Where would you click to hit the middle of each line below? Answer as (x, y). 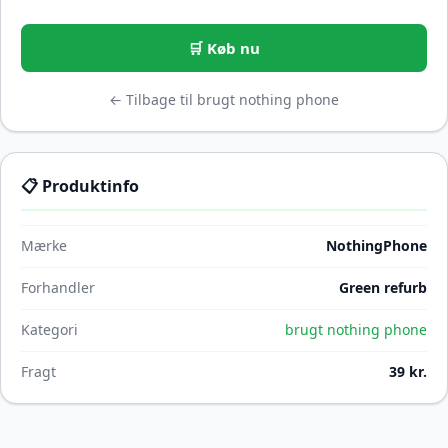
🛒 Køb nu (224, 47)
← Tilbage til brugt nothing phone (224, 99)
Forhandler (58, 287)
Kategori (49, 329)
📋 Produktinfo (80, 185)
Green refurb (383, 287)
